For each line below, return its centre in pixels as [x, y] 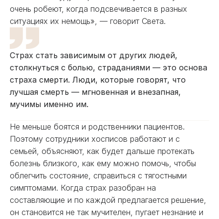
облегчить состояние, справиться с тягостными [98, 175]
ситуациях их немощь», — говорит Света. [88, 21]
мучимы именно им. [50, 104]
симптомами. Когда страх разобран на [83, 188]
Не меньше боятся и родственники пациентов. [97, 127]
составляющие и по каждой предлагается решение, [108, 200]
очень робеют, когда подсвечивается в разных [99, 9]
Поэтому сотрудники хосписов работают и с [95, 139]
